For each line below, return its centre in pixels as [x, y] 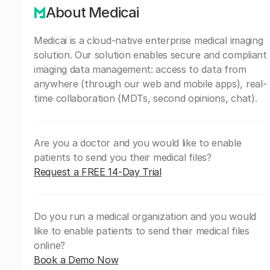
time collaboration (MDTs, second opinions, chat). [146, 98]
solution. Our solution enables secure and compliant [150, 55]
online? [49, 245]
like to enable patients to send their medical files [142, 231]
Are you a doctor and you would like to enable [138, 143]
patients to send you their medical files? [123, 157]
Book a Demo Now [76, 259]
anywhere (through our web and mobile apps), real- [150, 83]
